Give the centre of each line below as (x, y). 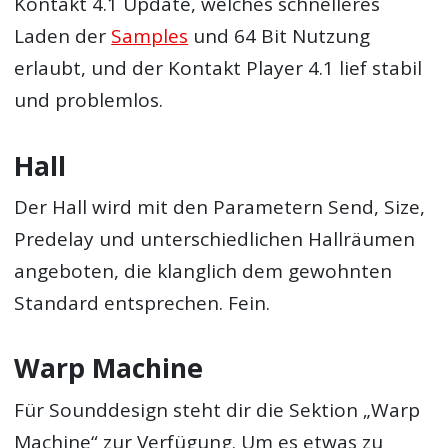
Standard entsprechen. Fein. (142, 303)
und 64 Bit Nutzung (279, 36)
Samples (150, 36)
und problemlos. (89, 100)
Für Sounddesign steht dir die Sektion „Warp (217, 409)
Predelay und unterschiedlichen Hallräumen (215, 239)
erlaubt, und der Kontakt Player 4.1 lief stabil (218, 68)
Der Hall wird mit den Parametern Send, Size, (220, 207)
